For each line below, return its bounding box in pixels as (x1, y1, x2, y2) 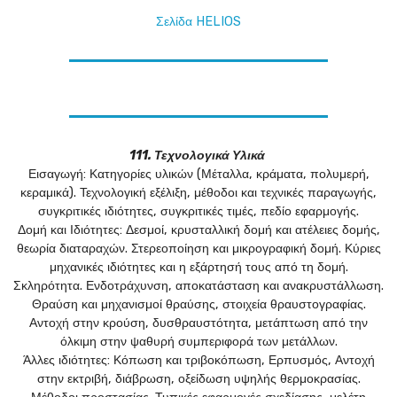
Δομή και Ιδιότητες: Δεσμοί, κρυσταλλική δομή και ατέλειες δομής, (17, 222, 380, 238)
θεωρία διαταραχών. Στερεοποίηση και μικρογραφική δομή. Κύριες (16, 241, 381, 257)
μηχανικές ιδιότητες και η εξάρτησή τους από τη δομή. (49, 260, 348, 276)
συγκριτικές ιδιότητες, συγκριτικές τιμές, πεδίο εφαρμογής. (38, 204, 359, 220)
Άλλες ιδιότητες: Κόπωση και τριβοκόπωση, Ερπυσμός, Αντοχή (22, 353, 375, 369)
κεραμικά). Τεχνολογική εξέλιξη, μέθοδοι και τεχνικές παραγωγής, (20, 185, 377, 201)
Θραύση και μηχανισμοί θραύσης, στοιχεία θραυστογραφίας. (31, 297, 366, 313)
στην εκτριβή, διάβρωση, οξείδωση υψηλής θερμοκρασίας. (36, 371, 361, 387)
